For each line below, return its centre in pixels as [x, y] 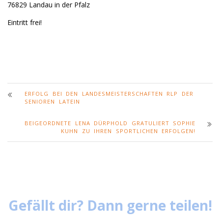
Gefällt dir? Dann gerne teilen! [110, 205]
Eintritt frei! [25, 22]
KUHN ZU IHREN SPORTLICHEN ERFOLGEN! [128, 131]
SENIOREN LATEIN [52, 101]
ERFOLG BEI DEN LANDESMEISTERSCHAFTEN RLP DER [109, 93]
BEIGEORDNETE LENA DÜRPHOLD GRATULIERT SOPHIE [110, 123]
